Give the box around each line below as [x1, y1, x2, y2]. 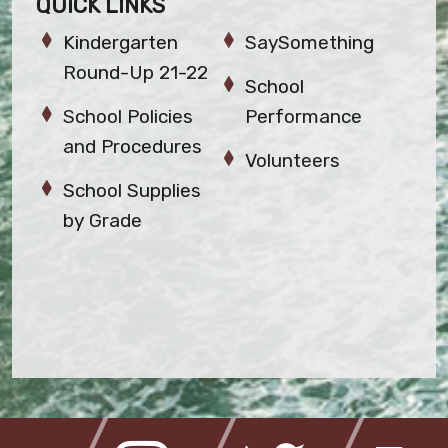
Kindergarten [63, 31, 179, 54]
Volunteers [245, 149, 341, 172]
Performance [245, 105, 363, 128]
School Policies [63, 105, 194, 128]
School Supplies [63, 179, 202, 202]
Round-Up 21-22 [63, 61, 210, 84]
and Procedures [63, 135, 203, 158]
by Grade [63, 209, 143, 232]
